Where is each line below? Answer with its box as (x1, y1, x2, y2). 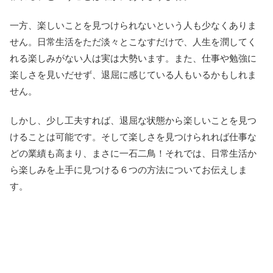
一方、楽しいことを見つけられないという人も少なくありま (10, 20, 257, 31)
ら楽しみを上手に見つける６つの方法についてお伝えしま (10, 165, 247, 175)
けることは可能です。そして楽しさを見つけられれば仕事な (10, 132, 257, 143)
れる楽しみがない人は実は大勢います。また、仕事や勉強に (10, 53, 257, 64)
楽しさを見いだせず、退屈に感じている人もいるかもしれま (10, 69, 257, 80)
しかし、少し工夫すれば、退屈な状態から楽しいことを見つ (10, 115, 257, 126)
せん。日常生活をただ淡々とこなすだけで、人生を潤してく (10, 37, 257, 48)
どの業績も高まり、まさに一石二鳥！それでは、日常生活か (10, 148, 257, 159)
